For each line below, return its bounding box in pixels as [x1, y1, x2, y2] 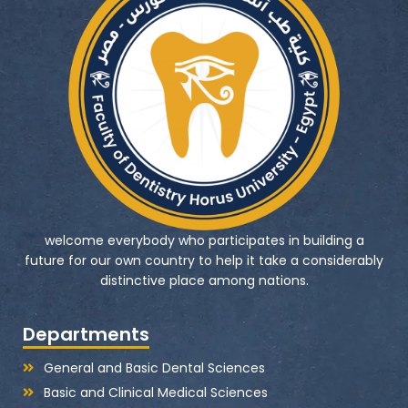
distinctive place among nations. [99, 270, 309, 290]
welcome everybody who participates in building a [44, 230, 364, 250]
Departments [23, 321, 149, 347]
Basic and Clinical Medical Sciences [43, 382, 268, 402]
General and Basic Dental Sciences [43, 358, 265, 377]
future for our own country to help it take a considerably [25, 250, 383, 270]
